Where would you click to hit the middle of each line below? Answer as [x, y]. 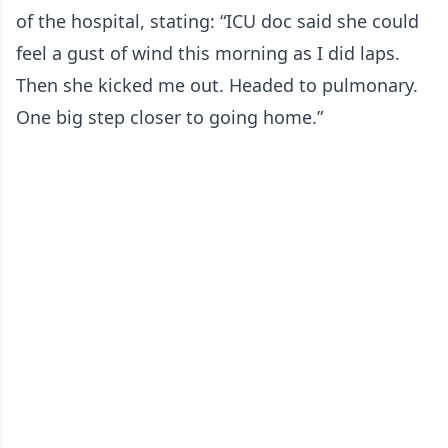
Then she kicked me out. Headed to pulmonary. [217, 85]
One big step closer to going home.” [169, 117]
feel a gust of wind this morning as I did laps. [208, 53]
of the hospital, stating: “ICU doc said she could [217, 21]
